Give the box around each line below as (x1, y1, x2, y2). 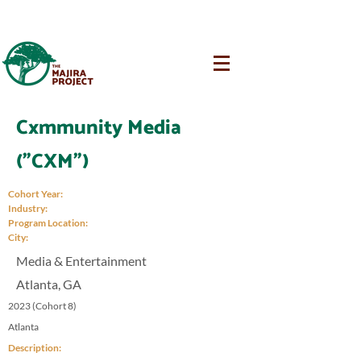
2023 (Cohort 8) (8, 300, 77, 312)
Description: (8, 342, 61, 354)
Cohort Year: (8, 188, 63, 200)
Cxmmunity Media (16, 111, 181, 145)
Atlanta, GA (16, 276, 81, 292)
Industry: (8, 202, 48, 214)
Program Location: (8, 217, 88, 229)
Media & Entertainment (16, 253, 147, 268)
